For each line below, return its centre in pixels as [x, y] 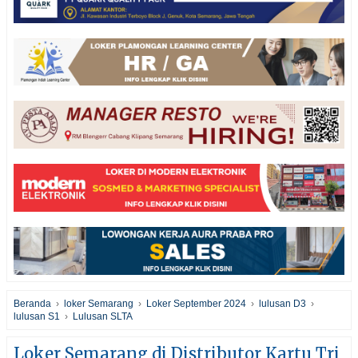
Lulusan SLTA [103, 316]
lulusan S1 [37, 316]
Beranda [32, 303]
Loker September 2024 [196, 303]
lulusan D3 [282, 303]
